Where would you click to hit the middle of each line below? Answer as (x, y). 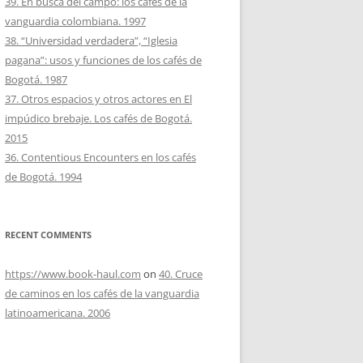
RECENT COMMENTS (48, 235)
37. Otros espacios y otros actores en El (98, 99)
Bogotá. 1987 (36, 79)
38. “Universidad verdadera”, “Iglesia (91, 41)
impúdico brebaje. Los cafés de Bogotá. (98, 118)
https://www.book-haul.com (73, 274)
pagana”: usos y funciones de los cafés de (103, 60)
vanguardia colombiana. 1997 (75, 21)
